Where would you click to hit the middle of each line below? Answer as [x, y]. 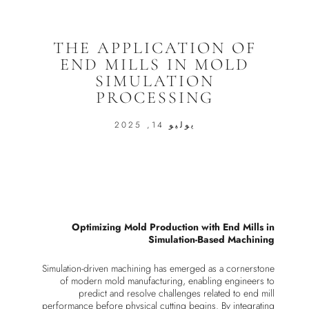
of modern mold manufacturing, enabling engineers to [167, 281]
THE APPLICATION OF [154, 48]
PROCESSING [154, 98]
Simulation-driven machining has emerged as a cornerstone [158, 269]
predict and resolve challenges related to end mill [177, 293]
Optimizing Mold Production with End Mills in [173, 227]
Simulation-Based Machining [211, 239]
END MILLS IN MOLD [154, 65]
